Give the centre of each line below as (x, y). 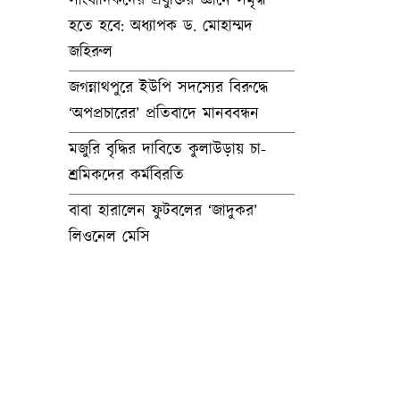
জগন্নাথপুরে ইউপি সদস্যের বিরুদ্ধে (168, 88)
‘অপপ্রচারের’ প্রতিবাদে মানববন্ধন (164, 114)
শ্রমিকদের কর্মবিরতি (126, 176)
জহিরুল (91, 53)
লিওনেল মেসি (109, 237)
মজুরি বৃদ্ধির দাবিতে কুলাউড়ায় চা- (167, 150)
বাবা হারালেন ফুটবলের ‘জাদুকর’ (163, 212)
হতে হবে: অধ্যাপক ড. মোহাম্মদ (161, 27)
